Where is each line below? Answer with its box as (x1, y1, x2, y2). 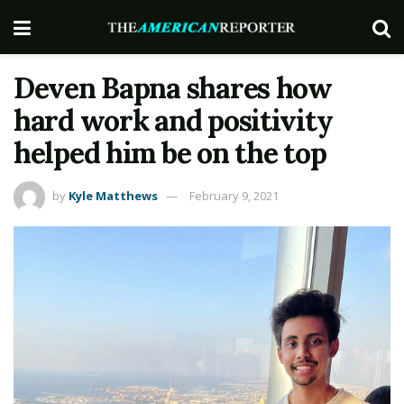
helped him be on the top (14, 134, 326, 171)
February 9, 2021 (189, 187, 279, 204)
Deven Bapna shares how (14, 69, 332, 106)
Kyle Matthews (69, 187, 158, 204)
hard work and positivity (14, 102, 333, 139)
